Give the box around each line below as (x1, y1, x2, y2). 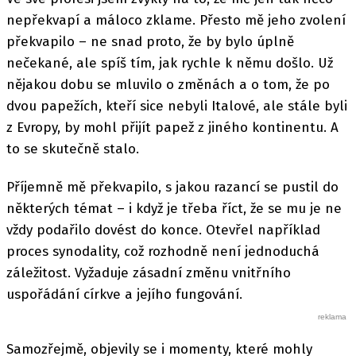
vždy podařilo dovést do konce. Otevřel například (6, 222, 320, 239)
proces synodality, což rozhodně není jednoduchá (6, 243, 319, 261)
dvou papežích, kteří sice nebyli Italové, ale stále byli (6, 98, 347, 114)
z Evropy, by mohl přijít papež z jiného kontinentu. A (6, 119, 339, 136)
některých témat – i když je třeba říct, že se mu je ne (6, 200, 342, 218)
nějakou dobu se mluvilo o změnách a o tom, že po (6, 76, 330, 93)
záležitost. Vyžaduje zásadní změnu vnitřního (6, 265, 291, 282)
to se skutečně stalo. (6, 141, 139, 157)
